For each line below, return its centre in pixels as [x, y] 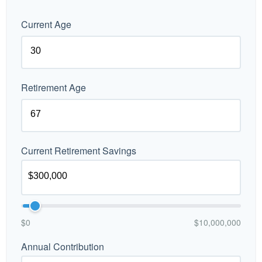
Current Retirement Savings [79, 151]
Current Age [46, 24]
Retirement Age [54, 87]
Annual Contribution [63, 247]
